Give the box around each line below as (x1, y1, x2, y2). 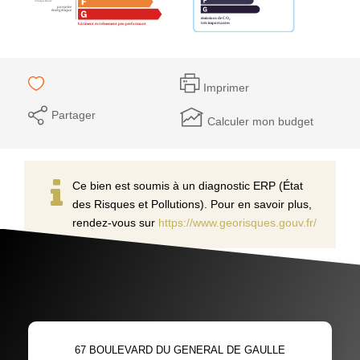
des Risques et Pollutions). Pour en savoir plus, (72, 197, 312, 211)
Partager (51, 108, 96, 121)
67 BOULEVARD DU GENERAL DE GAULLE (75, 343, 285, 356)
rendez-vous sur (72, 215, 158, 229)
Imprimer (203, 81, 249, 94)
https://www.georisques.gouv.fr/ (158, 215, 317, 229)
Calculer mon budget (207, 114, 313, 128)
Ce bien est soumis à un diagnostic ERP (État (72, 178, 303, 192)
